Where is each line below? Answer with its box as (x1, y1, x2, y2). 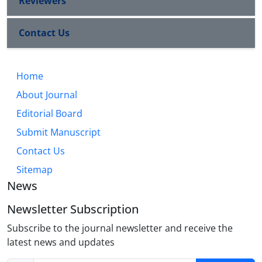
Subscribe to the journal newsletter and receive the (7, 222, 233, 235)
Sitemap (16, 163, 53, 177)
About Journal (16, 88, 77, 102)
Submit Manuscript (16, 126, 101, 139)
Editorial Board (16, 107, 82, 120)
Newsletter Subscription (7, 201, 139, 218)
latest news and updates (7, 236, 115, 249)
